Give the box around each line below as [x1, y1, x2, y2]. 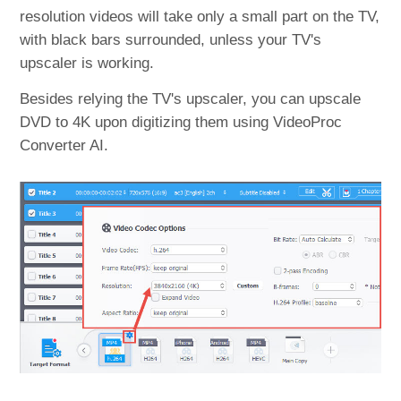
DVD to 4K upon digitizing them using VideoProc [20, 113, 343, 131]
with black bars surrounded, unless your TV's [20, 30, 322, 48]
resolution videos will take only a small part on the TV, [20, 7, 380, 25]
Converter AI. [20, 136, 109, 154]
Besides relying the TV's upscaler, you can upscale [20, 90, 362, 107]
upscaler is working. [20, 54, 155, 72]
